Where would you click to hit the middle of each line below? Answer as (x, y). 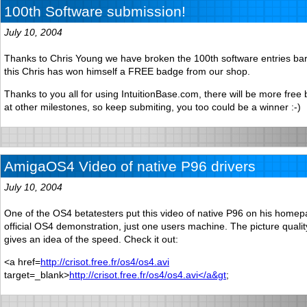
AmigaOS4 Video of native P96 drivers (130, 166)
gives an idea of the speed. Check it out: (91, 239)
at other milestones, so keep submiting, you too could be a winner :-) (152, 107)
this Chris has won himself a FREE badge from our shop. (127, 71)
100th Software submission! (95, 11)
